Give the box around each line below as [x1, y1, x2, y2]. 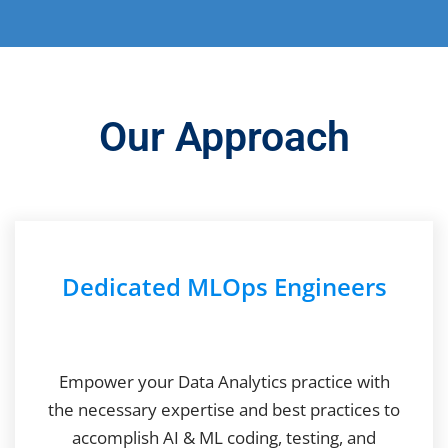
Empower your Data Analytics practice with [58, 370, 390, 393]
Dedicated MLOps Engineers [61, 270, 387, 303]
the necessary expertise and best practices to [48, 398, 400, 421]
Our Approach [98, 113, 350, 161]
